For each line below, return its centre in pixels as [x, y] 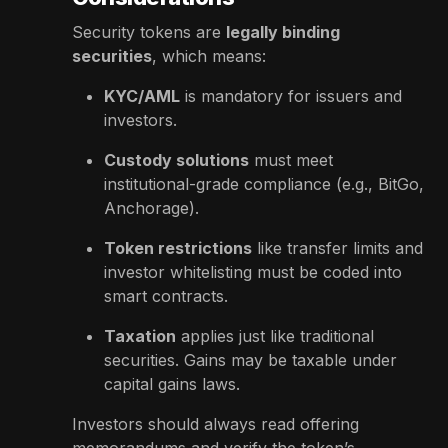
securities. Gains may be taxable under [250, 359]
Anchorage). [151, 207]
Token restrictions [178, 247]
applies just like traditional [277, 335]
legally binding [283, 31]
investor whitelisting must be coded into [253, 271]
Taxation [140, 335]
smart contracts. [166, 295]
